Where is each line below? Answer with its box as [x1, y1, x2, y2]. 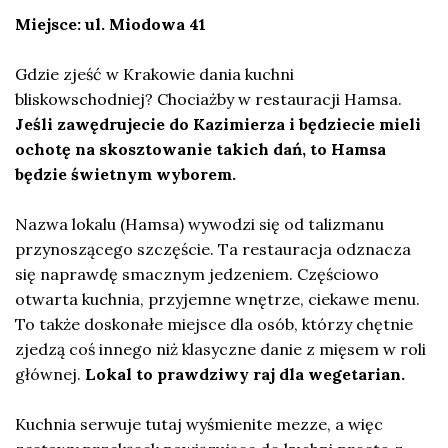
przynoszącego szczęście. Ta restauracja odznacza [15, 239, 411, 260]
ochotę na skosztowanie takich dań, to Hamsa [15, 139, 386, 160]
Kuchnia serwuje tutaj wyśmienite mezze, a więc [15, 414, 383, 435]
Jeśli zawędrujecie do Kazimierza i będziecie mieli [15, 114, 421, 135]
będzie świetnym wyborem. [15, 164, 236, 185]
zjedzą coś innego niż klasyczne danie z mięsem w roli [15, 339, 426, 360]
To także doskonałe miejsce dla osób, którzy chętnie [15, 314, 413, 335]
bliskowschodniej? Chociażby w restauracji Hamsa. [15, 89, 402, 110]
